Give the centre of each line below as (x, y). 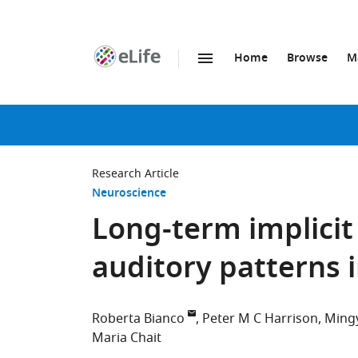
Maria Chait (127, 338)
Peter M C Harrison (260, 319)
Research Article (135, 174)
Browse (307, 59)
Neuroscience (129, 194)
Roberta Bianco (138, 319)
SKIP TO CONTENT (185, 76)
